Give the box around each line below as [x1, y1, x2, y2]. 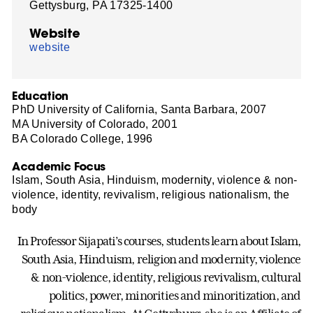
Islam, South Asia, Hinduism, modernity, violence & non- [12, 173, 298, 186]
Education [12, 87, 68, 103]
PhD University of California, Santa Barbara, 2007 [12, 103, 267, 115]
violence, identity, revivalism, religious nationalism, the [12, 188, 290, 201]
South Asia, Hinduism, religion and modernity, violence [21, 252, 301, 267]
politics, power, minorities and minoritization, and [49, 289, 301, 303]
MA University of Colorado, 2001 [12, 117, 177, 130]
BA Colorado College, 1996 [12, 132, 153, 145]
